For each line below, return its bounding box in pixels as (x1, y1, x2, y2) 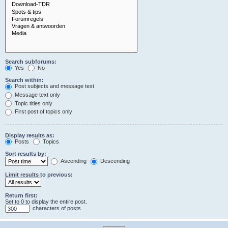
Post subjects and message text (13, 83, 94, 90)
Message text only (13, 91, 60, 98)
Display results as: (5, 132, 54, 138)
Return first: (5, 192, 38, 199)
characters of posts (31, 205, 81, 212)
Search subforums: (5, 58, 56, 65)
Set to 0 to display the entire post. (5, 198, 87, 205)
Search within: (5, 77, 44, 83)
